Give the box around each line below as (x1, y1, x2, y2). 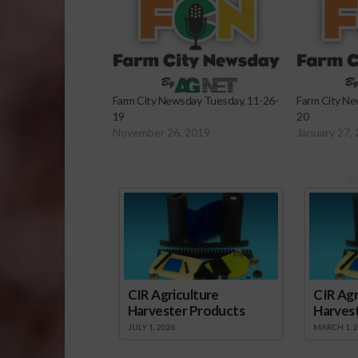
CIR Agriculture (127, 286, 219, 304)
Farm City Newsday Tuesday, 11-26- (112, 93, 279, 108)
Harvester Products (127, 302, 245, 320)
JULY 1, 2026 (127, 322, 176, 332)
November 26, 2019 (112, 125, 210, 140)
